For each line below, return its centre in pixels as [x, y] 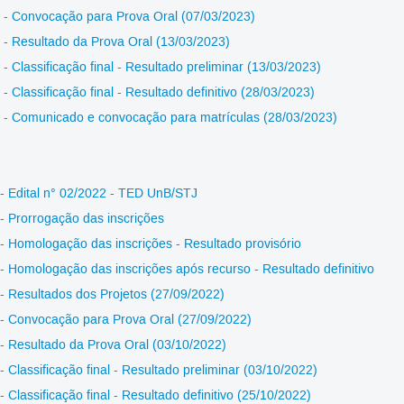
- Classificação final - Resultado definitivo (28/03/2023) [159, 93]
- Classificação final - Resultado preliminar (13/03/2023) [162, 68]
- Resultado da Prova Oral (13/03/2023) [117, 43]
